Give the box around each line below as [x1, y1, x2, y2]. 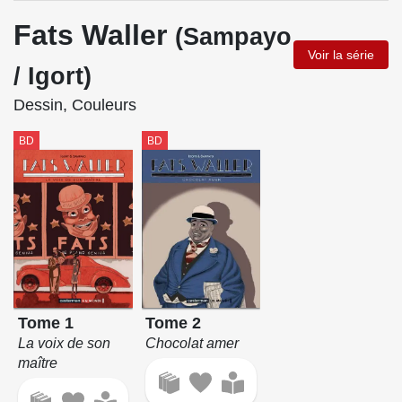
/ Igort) [13, 62, 92, 90]
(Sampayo [175, 22, 292, 50]
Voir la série [308, 47, 374, 62]
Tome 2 [145, 314, 202, 333]
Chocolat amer [145, 336, 240, 352]
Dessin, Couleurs [13, 95, 136, 114]
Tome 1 [17, 314, 74, 333]
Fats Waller [13, 18, 175, 51]
